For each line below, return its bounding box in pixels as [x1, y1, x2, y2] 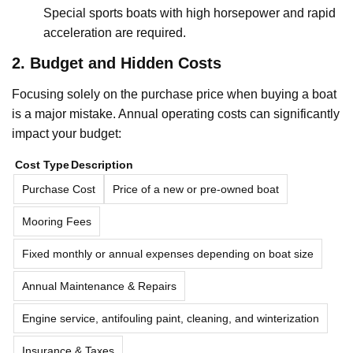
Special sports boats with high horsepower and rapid [43, 6, 336, 20]
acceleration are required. [43, 25, 186, 39]
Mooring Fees [22, 214, 91, 228]
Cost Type [15, 158, 69, 171]
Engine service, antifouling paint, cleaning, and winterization [22, 311, 319, 325]
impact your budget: [12, 126, 121, 140]
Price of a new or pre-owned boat [113, 182, 279, 195]
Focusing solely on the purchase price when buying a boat [12, 87, 336, 101]
